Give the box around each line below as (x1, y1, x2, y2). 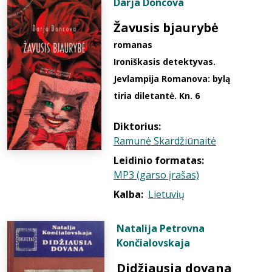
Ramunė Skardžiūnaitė (114, 134, 216, 148)
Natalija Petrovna (117, 222, 205, 235)
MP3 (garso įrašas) (114, 168, 199, 182)
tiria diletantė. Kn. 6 (114, 90, 200, 101)
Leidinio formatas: (114, 154, 204, 167)
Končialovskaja (117, 236, 190, 250)
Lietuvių (148, 188, 185, 201)
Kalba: (114, 188, 143, 201)
